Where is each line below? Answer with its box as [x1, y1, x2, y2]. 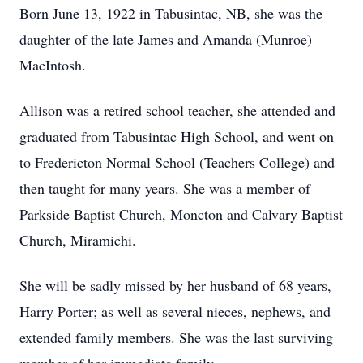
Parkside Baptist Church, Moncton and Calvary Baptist [19, 204, 343, 224]
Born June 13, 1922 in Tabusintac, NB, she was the [19, 3, 322, 23]
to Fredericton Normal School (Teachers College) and [19, 152, 335, 172]
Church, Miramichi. [19, 230, 136, 250]
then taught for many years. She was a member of [19, 178, 310, 198]
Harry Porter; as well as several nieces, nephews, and [19, 301, 331, 321]
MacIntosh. [19, 55, 86, 75]
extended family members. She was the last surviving [19, 327, 333, 347]
